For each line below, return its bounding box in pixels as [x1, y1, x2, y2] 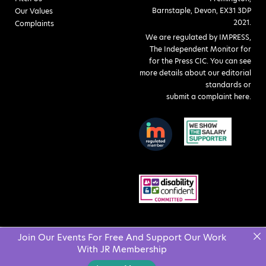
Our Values [15, 5, 53, 16]
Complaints [15, 18, 54, 28]
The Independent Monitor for [150, 43, 251, 54]
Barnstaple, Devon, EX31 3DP [152, 5, 251, 15]
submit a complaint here [166, 91, 249, 102]
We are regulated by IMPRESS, [145, 31, 251, 42]
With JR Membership [77, 243, 167, 255]
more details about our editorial [140, 67, 251, 78]
